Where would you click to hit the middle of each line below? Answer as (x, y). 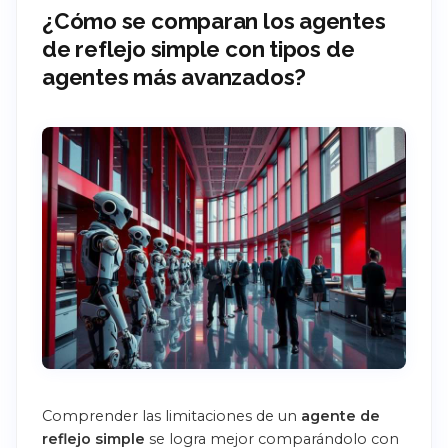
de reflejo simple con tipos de (198, 48)
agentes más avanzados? (174, 76)
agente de (340, 416)
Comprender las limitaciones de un (171, 416)
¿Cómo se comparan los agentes (214, 20)
